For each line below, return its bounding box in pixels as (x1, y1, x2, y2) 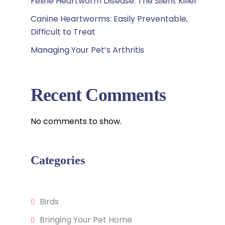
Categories (31, 154, 85, 167)
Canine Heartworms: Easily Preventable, (31, 13, 188, 25)
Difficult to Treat (31, 26, 95, 38)
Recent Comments (31, 85, 166, 105)
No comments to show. (31, 116, 122, 127)
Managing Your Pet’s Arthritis (31, 44, 144, 56)
